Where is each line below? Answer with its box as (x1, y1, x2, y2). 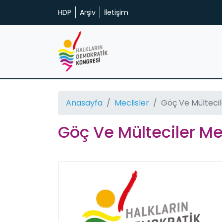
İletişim (104, 7, 128, 17)
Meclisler (114, 97, 149, 109)
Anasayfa (66, 97, 103, 109)
